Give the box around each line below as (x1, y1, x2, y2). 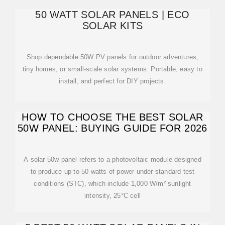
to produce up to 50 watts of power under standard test (30, 168, 195, 175)
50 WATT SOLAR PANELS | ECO (35, 9, 190, 20)
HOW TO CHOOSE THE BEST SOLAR (22, 111, 203, 123)
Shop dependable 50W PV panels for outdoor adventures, (26, 53, 199, 61)
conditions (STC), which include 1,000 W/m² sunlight (34, 180, 191, 187)
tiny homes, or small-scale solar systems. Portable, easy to (23, 65, 202, 73)
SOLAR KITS (82, 20, 143, 31)
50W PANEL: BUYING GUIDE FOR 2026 (18, 123, 207, 134)
